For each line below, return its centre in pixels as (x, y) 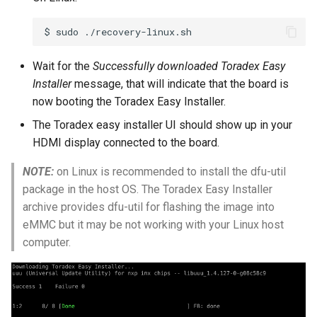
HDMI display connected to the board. (126, 143)
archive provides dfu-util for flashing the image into (149, 207)
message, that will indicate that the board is (180, 84)
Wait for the (63, 67)
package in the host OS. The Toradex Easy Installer (148, 190)
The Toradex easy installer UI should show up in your (162, 125)
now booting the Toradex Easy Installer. (129, 102)
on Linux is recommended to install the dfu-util (170, 172)
